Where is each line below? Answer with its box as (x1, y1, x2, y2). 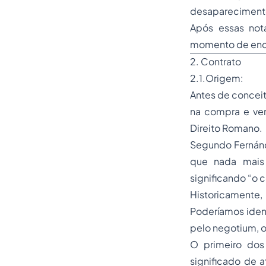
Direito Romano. (190, 122, 262, 134)
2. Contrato (190, 55, 241, 68)
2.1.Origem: (190, 72, 243, 84)
